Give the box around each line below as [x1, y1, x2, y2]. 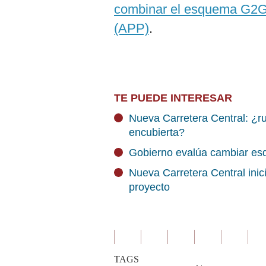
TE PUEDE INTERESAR [114, 92, 232, 104]
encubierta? [129, 126, 188, 138]
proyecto [129, 181, 170, 193]
